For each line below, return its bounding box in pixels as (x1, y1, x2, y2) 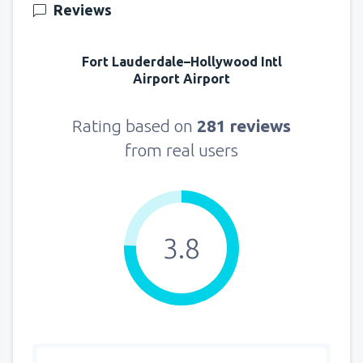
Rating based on (72, 116, 197, 136)
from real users (125, 140, 238, 160)
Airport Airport (133, 71, 230, 87)
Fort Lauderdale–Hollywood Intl (81, 54, 282, 70)
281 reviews (197, 116, 291, 136)
